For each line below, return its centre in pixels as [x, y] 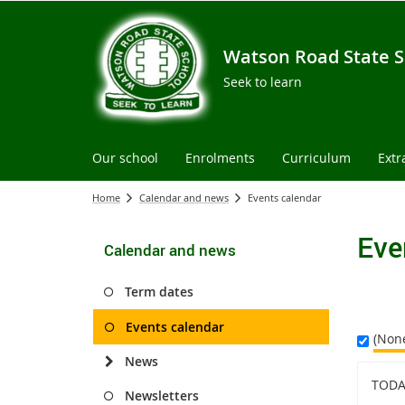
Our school [125, 158]
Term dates [159, 292]
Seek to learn [263, 82]
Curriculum [316, 158]
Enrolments [220, 158]
